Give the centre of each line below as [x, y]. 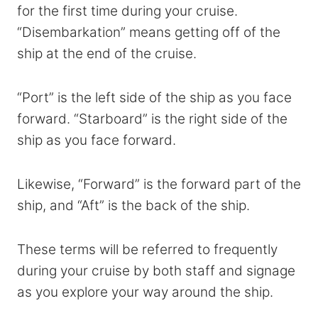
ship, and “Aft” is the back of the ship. [133, 205]
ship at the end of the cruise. [107, 53]
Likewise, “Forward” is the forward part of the [159, 184]
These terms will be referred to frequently [147, 249]
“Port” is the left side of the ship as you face [154, 97]
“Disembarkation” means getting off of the [149, 32]
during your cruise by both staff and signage [156, 270]
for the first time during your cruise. [127, 11]
